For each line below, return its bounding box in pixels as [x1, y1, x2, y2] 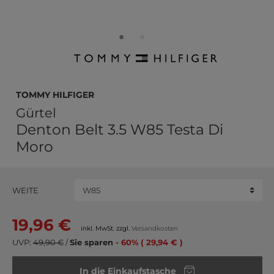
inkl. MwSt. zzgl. [80, 224, 131, 232]
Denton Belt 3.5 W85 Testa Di [16, 120, 223, 139]
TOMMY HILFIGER [16, 86, 94, 101]
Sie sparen [69, 237, 116, 248]
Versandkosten [131, 224, 178, 232]
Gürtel [16, 105, 56, 121]
